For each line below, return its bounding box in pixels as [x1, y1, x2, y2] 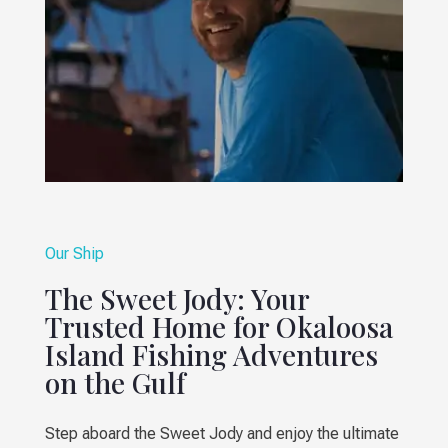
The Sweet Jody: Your [44, 279, 309, 317]
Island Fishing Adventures [44, 335, 378, 373]
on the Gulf [44, 363, 185, 401]
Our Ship [44, 243, 104, 263]
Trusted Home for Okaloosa [44, 307, 393, 345]
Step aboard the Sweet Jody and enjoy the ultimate [44, 423, 399, 443]
